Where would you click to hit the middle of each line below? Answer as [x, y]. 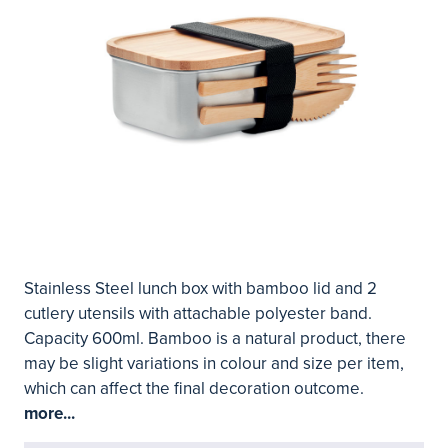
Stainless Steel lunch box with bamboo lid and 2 [200, 288]
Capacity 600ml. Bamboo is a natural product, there [215, 338]
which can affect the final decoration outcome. [194, 388]
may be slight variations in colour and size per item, [214, 363]
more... [49, 413]
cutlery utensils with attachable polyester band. [198, 313]
